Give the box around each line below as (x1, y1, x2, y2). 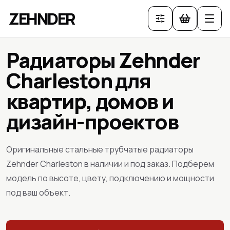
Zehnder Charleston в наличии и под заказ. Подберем (6, 158, 214, 169)
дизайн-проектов (6, 107, 178, 136)
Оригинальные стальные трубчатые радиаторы (6, 144, 194, 155)
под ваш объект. (6, 187, 70, 198)
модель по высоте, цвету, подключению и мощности (6, 172, 214, 184)
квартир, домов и (6, 87, 174, 115)
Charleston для (6, 66, 151, 94)
